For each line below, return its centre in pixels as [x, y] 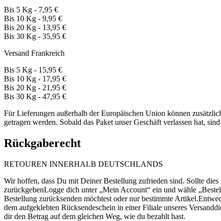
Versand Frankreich [34, 53]
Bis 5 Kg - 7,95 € [31, 10]
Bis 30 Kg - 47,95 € [35, 97]
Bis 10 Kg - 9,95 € [33, 19]
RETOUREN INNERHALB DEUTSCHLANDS [83, 164]
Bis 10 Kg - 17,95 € [35, 79]
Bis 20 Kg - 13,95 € [35, 28]
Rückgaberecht [42, 143]
